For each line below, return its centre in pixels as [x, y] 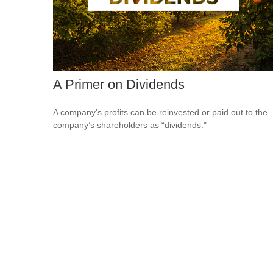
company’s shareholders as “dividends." [130, 125]
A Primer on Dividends [119, 84]
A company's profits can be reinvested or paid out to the [160, 112]
